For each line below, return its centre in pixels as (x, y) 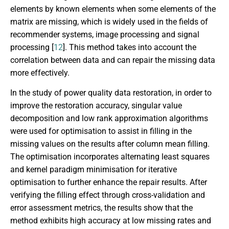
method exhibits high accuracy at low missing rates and (111, 221)
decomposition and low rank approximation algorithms (109, 119)
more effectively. (40, 73)
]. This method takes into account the (130, 47)
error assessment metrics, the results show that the (101, 208)
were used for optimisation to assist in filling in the (101, 131)
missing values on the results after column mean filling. (110, 144)
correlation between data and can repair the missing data (113, 60)
